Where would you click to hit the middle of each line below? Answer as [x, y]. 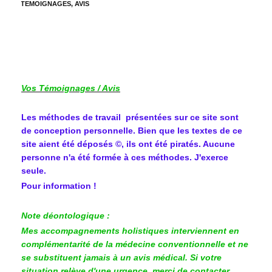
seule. [34, 171]
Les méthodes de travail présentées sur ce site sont [130, 117]
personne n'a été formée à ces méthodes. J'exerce [125, 158]
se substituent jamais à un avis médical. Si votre [121, 257]
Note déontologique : [66, 215]
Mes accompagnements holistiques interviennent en [130, 230]
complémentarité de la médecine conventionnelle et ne [135, 244]
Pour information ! [59, 186]
